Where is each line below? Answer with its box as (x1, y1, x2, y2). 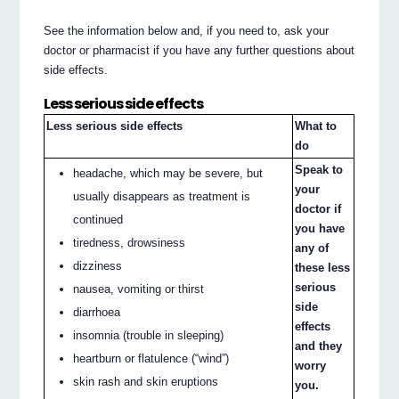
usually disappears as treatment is (73, 189, 251, 203)
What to (295, 118, 338, 133)
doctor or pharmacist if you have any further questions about (44, 43, 355, 57)
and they (295, 338, 343, 353)
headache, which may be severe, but (73, 166, 264, 180)
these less (295, 260, 351, 274)
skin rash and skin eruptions (73, 374, 219, 388)
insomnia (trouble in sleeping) (73, 328, 224, 342)
